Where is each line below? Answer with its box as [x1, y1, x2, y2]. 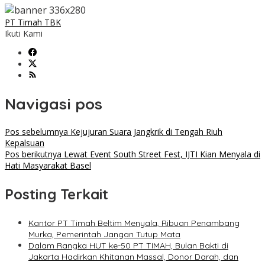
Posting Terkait [5, 185, 108, 203]
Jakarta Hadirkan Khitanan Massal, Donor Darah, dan [28, 251, 238, 263]
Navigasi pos [5, 93, 102, 114]
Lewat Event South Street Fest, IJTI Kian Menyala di [62, 148, 260, 160]
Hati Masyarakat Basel [5, 160, 91, 172]
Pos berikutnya [5, 148, 62, 160]
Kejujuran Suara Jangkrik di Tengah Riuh [68, 126, 222, 138]
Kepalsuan [5, 137, 44, 149]
